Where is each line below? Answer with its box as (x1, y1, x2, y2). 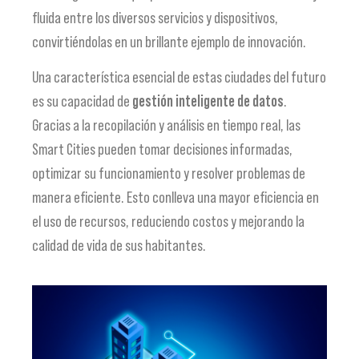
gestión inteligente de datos (132, 92, 284, 111)
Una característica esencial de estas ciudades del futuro (32, 68, 326, 87)
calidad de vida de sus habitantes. (32, 236, 206, 255)
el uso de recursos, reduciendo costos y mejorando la (32, 212, 305, 231)
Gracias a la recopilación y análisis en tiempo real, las (32, 116, 301, 135)
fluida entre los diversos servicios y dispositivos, (32, 8, 278, 26)
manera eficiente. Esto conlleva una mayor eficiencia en (32, 188, 319, 207)
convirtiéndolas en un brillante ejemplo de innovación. (32, 32, 306, 50)
